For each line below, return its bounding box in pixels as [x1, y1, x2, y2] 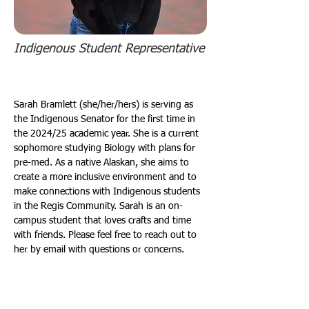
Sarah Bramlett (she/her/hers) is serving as [14, 100, 196, 110]
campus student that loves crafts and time [14, 216, 194, 226]
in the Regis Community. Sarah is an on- [14, 201, 183, 211]
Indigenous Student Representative [14, 43, 204, 55]
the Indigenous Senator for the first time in [14, 114, 198, 124]
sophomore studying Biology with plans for [14, 143, 198, 153]
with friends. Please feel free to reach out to [14, 230, 199, 240]
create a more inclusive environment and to [14, 172, 199, 182]
